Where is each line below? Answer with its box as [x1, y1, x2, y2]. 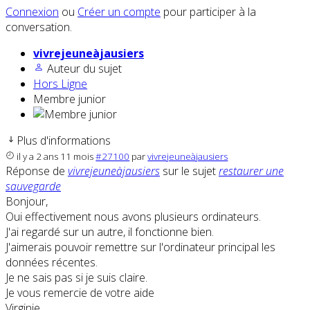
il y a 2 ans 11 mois [17, 150, 94, 163]
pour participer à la [161, 4, 256, 20]
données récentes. [6, 255, 98, 271]
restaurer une [219, 163, 284, 179]
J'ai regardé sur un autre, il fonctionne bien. [6, 224, 214, 240]
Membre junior [33, 91, 106, 107]
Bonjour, [6, 194, 48, 210]
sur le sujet [160, 163, 219, 179]
